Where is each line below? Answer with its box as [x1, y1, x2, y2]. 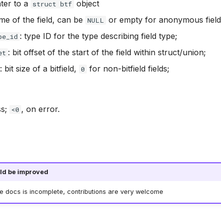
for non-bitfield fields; [87, 64, 169, 74]
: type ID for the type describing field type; [20, 31, 177, 41]
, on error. [21, 104, 60, 114]
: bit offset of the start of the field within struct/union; [8, 47, 206, 57]
